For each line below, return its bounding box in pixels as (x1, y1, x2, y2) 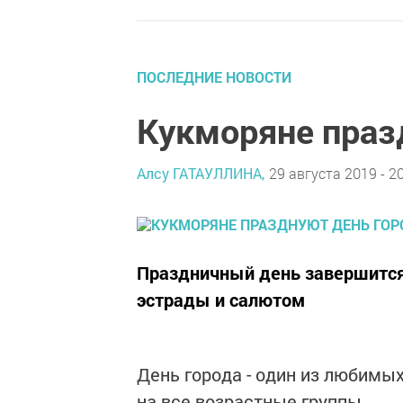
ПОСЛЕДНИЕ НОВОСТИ (137, 67, 291, 86)
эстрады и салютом (137, 288, 305, 311)
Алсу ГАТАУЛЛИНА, (137, 163, 264, 183)
